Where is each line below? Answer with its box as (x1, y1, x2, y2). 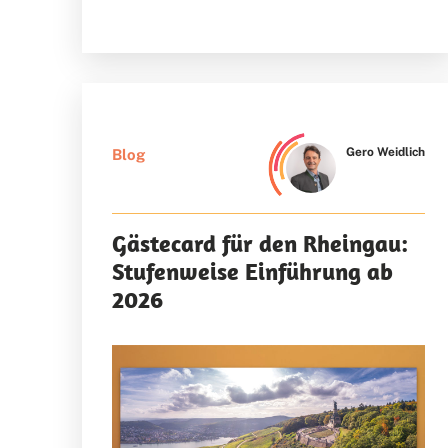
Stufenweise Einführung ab (112, 256, 394, 287)
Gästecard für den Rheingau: (112, 228, 409, 259)
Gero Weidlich (346, 145, 426, 160)
